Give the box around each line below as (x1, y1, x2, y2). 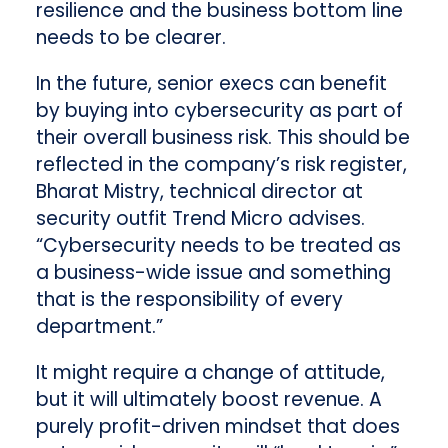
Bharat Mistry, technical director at (35, 178, 363, 206)
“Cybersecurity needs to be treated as (35, 232, 401, 260)
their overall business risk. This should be (35, 124, 410, 152)
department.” (35, 313, 163, 341)
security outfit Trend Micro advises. (35, 205, 365, 233)
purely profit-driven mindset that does (35, 413, 400, 441)
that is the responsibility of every (35, 286, 343, 314)
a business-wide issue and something (35, 259, 391, 287)
